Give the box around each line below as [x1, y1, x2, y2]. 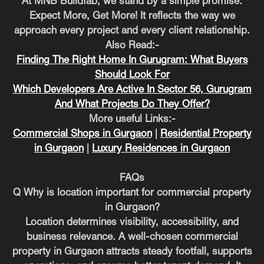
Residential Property [160, 129, 252, 138]
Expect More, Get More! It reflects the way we [29, 11, 235, 21]
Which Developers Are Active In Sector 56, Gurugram [12, 85, 252, 94]
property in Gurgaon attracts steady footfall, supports [12, 247, 252, 256]
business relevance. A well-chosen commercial [26, 232, 238, 242]
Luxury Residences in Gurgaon [92, 144, 230, 153]
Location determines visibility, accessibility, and [25, 217, 239, 227]
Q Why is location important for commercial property [13, 188, 251, 197]
